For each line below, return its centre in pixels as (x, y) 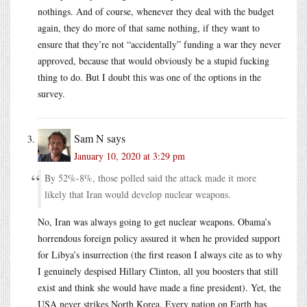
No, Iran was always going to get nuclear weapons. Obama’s (154, 221)
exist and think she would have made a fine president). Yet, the (159, 287)
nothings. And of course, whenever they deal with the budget (156, 11)
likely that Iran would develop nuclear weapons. (138, 194)
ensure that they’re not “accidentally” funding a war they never (159, 44)
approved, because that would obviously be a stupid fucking (153, 60)
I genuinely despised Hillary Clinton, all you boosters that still (158, 271)
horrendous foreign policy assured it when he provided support (159, 238)
